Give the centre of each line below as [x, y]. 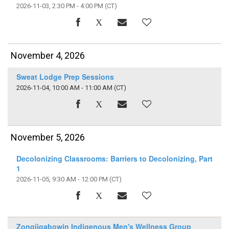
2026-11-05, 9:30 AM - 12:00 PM [62, 179]
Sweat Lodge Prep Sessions [65, 76]
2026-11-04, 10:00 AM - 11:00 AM [64, 87]
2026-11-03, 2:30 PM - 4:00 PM [60, 6]
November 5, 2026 [48, 138]
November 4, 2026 [48, 56]
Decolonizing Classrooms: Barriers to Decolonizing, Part [114, 158]
